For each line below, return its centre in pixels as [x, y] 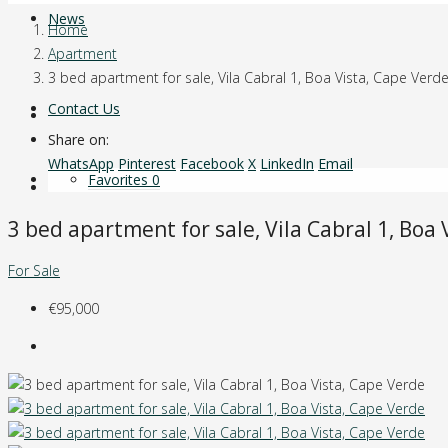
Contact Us [84, 108]
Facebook [212, 163]
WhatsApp [81, 163]
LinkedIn [287, 163]
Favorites [120, 179]
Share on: [78, 139]
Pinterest [147, 163]
